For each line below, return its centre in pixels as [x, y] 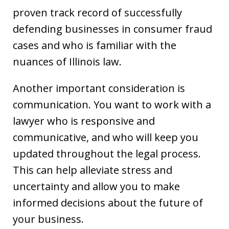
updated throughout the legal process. [107, 153]
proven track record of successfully [97, 12]
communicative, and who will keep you [106, 137]
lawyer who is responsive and [84, 121]
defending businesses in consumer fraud [112, 29]
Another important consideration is [99, 88]
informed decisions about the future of [108, 202]
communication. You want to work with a [112, 104]
